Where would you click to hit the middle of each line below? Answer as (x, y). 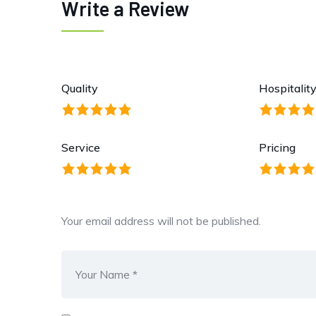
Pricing (277, 147)
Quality (80, 88)
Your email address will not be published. (161, 221)
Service (81, 147)
